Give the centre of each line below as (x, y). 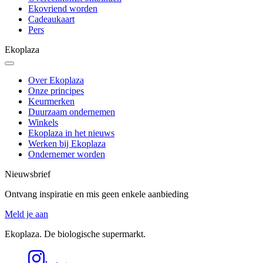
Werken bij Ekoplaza (67, 143)
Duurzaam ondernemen (72, 112)
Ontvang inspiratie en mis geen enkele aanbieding (97, 194)
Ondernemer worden (67, 154)
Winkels (43, 122)
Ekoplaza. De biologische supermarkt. (75, 234)
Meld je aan (26, 214)
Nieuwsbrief (28, 174)
